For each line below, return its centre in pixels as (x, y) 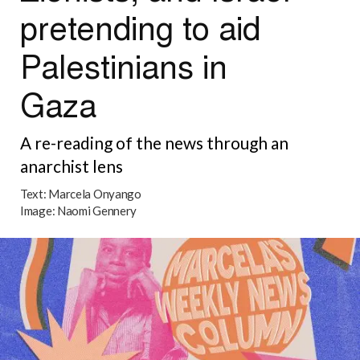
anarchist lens (72, 166)
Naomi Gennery (97, 211)
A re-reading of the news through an (154, 143)
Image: (38, 211)
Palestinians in (124, 64)
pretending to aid (140, 26)
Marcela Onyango (95, 194)
